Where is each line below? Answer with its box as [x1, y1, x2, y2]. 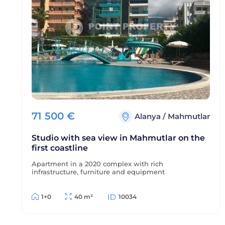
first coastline [32, 143, 88, 153]
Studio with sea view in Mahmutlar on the [32, 133, 205, 143]
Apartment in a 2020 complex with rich [32, 160, 163, 168]
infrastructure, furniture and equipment [32, 168, 165, 176]
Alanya [135, 111, 163, 121]
